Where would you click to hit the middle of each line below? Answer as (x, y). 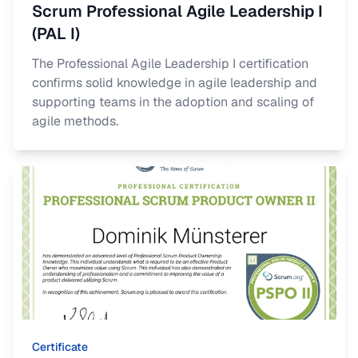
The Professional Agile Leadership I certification (170, 64)
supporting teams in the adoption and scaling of (173, 102)
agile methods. (75, 121)
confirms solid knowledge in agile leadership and (175, 83)
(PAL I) (56, 34)
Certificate (60, 347)
